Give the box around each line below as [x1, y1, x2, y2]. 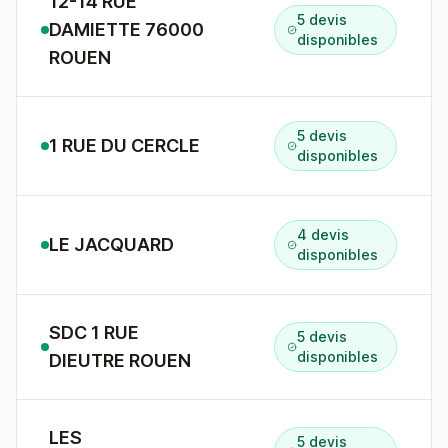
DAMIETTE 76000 [49, 19, 204, 40]
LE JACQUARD [49, 234, 174, 255]
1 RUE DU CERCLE [49, 135, 200, 156]
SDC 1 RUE [49, 322, 139, 343]
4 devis [297, 226, 350, 243]
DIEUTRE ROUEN [49, 350, 191, 371]
